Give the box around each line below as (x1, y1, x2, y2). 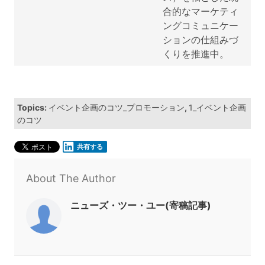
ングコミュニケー (163, 20, 238, 32)
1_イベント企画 (189, 102, 246, 113)
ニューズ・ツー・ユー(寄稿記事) (70, 199, 211, 212)
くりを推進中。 (163, 48, 229, 60)
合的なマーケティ (163, 5, 238, 18)
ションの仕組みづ (163, 34, 238, 46)
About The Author (26, 172, 116, 185)
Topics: (17, 102, 49, 113)
